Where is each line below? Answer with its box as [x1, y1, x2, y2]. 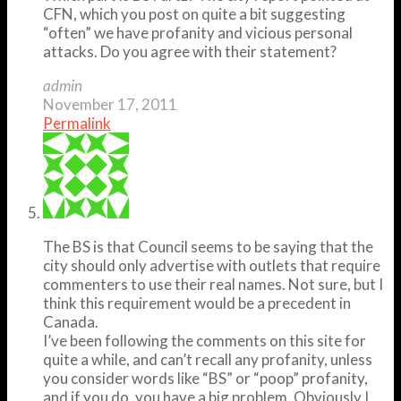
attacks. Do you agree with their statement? [43, 41, 337, 61]
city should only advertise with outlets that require [43, 255, 380, 275]
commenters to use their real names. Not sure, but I [43, 274, 383, 294]
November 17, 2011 [43, 94, 177, 114]
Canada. [43, 311, 98, 331]
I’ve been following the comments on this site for [43, 330, 366, 350]
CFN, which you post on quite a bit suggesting [43, 4, 346, 23]
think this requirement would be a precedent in [43, 293, 351, 312]
